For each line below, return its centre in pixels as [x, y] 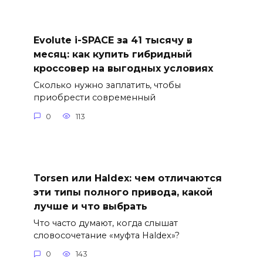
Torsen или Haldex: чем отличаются [127, 178]
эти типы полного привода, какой [123, 192]
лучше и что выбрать [90, 206]
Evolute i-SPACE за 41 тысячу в [113, 40]
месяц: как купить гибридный [112, 54]
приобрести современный [94, 98]
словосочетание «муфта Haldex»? [106, 235]
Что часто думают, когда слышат [105, 223]
